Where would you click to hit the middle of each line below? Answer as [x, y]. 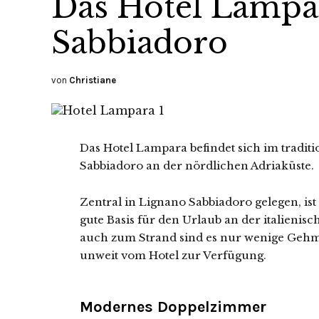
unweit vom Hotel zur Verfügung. [173, 255]
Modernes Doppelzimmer [173, 307]
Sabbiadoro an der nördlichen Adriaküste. [197, 166]
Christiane [93, 80]
